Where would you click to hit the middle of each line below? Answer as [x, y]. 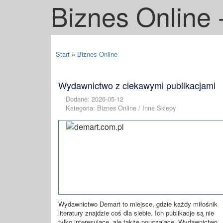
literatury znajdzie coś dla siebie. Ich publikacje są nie [136, 213]
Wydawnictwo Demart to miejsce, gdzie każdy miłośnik [138, 204]
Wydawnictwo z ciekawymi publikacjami [137, 85]
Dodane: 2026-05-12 [95, 99]
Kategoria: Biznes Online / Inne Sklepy [121, 108]
